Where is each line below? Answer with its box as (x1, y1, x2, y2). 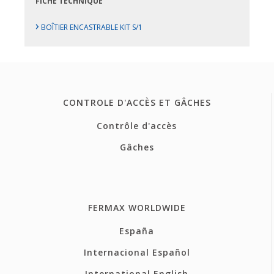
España (119, 224, 154, 237)
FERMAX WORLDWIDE (87, 201, 186, 213)
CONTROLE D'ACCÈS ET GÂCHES (62, 96, 211, 108)
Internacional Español (83, 246, 190, 258)
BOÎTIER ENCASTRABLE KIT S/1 (39, 22, 143, 33)
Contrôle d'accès (97, 119, 177, 131)
